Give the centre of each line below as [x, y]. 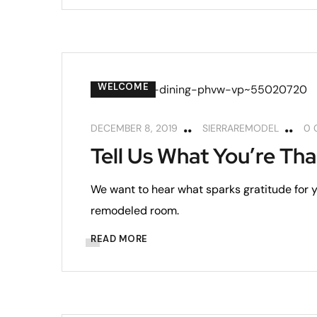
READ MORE [119, 238]
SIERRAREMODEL [241, 128]
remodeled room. [135, 210]
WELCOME [123, 86]
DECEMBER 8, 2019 [134, 128]
